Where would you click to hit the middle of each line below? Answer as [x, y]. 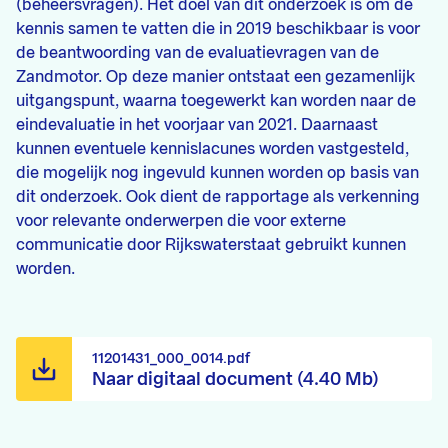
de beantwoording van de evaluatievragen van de [197, 53]
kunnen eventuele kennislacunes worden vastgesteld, [212, 149]
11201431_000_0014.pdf [171, 359]
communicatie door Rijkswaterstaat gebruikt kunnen [211, 245]
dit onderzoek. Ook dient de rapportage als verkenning [218, 197]
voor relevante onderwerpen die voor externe [181, 221]
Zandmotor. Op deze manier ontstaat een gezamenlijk [215, 77]
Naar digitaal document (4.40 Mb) [235, 379]
